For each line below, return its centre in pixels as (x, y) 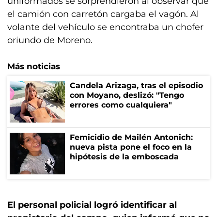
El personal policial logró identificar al (92, 205)
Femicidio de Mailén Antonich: (131, 137)
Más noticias (34, 66)
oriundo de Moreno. (50, 40)
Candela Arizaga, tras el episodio (136, 85)
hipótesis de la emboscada (124, 157)
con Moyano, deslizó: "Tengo (127, 95)
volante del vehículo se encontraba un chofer (105, 27)
